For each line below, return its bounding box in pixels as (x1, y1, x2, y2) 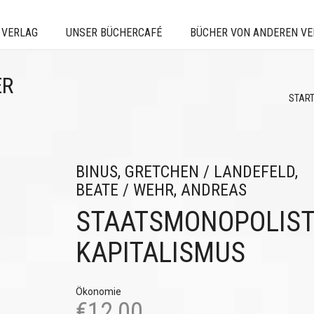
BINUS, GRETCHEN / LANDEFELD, (75, 162, 298, 182)
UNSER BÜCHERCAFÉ (66, 26, 162, 39)
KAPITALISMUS (75, 236, 245, 269)
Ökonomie (75, 286, 121, 297)
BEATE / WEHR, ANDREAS (75, 180, 247, 200)
